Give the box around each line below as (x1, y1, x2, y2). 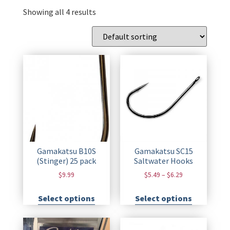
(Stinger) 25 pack (36, 156, 97, 166)
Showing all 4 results (23, 7, 96, 17)
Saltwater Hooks (134, 156, 194, 166)
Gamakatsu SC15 (134, 146, 193, 157)
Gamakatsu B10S (36, 146, 96, 157)
